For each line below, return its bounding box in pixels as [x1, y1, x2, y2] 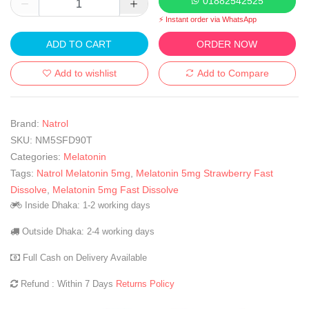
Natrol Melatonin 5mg [37, 168, 130, 179]
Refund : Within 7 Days [18, 279, 116, 289]
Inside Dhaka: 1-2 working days [22, 200, 150, 210]
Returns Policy [116, 279, 175, 289]
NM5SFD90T [35, 134, 92, 146]
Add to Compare [197, 68, 270, 79]
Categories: [10, 151, 61, 162]
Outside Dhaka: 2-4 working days [19, 226, 154, 237]
